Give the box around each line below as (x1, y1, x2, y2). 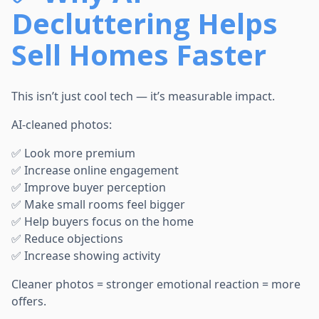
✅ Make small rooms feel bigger (11, 197, 185, 213)
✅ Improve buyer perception (11, 179, 166, 196)
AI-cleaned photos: (11, 117, 112, 133)
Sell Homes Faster (11, 35, 266, 75)
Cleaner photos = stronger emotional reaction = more (11, 276, 300, 293)
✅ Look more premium (11, 145, 135, 162)
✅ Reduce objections (11, 231, 123, 247)
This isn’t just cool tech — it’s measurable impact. (11, 88, 275, 105)
